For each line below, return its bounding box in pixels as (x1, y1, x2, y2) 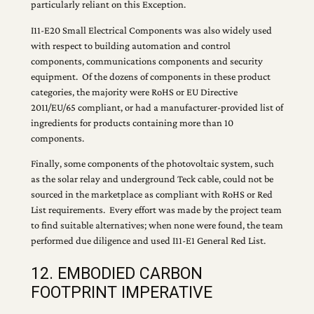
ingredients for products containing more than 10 (30, 116, 233, 128)
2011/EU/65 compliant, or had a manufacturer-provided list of (30, 101, 283, 113)
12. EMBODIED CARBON (30, 264, 203, 284)
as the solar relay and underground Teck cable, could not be (30, 173, 273, 185)
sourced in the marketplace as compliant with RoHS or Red (30, 189, 273, 200)
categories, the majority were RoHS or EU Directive (30, 86, 238, 97)
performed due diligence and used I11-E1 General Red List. (30, 235, 266, 247)
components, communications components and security (30, 55, 263, 67)
